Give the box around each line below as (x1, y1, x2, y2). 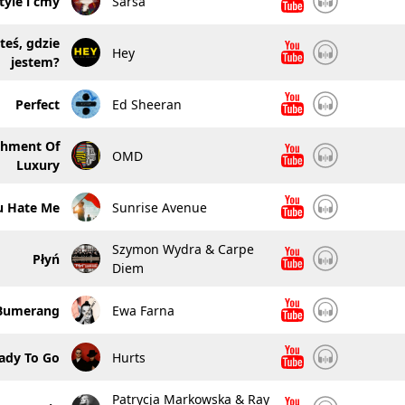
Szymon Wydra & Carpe (111, 240, 254, 258)
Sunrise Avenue (111, 198, 207, 216)
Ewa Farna (111, 301, 174, 319)
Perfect (14, 95, 60, 113)
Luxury (15, 156, 60, 174)
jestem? (10, 53, 60, 71)
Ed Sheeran (111, 95, 182, 113)
